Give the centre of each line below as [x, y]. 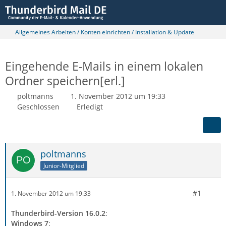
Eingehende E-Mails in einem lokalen [104, 66]
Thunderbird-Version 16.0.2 [58, 213]
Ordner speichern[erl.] [65, 81]
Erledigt [90, 107]
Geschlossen [38, 107]
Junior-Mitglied [64, 165]
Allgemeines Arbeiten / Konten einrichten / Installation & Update [105, 32]
